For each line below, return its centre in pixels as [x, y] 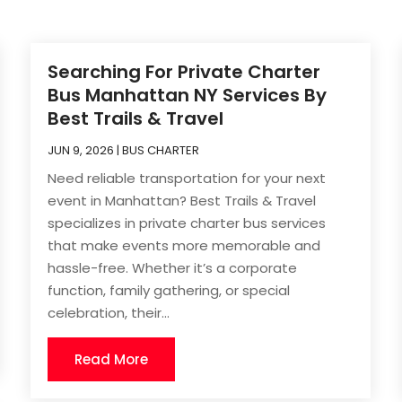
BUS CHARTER [161, 150]
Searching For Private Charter [184, 71]
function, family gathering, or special [169, 290]
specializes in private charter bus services [187, 223]
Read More [112, 359]
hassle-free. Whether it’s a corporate [173, 267]
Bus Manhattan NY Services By [188, 95]
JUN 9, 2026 [81, 150]
